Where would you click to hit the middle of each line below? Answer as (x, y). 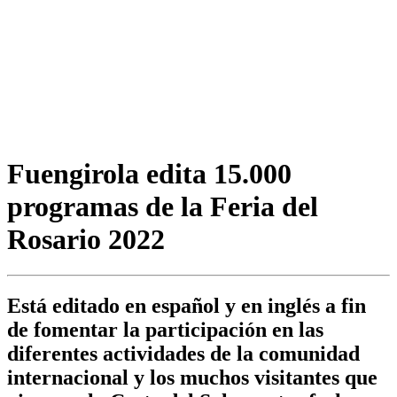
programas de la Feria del (163, 206)
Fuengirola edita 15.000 (149, 173)
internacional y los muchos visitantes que (192, 378)
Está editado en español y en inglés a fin (187, 306)
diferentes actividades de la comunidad (183, 354)
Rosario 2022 (86, 239)
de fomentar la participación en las (165, 330)
